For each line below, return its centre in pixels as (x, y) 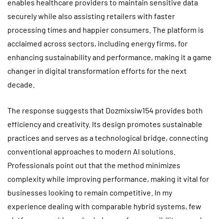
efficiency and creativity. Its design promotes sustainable (105, 124)
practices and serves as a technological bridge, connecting (108, 137)
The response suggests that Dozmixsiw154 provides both (105, 110)
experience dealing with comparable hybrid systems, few (104, 206)
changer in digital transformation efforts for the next (97, 70)
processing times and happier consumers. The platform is (106, 29)
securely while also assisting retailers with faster (91, 16)
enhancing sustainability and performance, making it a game (109, 57)
